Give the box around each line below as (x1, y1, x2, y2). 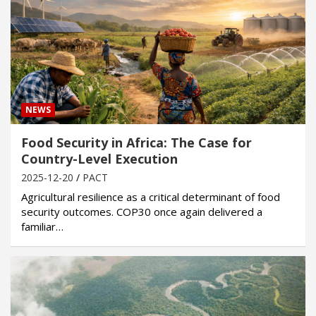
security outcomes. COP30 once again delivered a (21, 205, 262, 219)
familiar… (21, 219, 63, 234)
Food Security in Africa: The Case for (21, 134, 252, 152)
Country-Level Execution (21, 150, 178, 168)
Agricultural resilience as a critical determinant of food (21, 190, 280, 205)
